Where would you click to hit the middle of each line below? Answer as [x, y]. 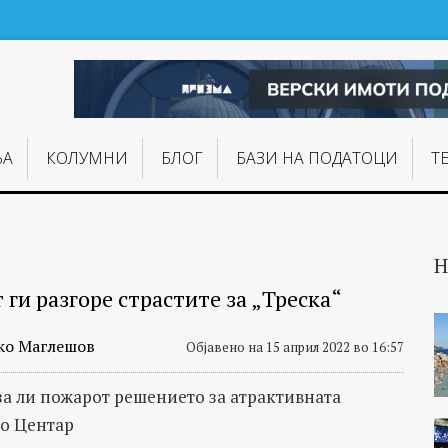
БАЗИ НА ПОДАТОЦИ [317, 158]
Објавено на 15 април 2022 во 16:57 [294, 347]
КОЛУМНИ [86, 158]
